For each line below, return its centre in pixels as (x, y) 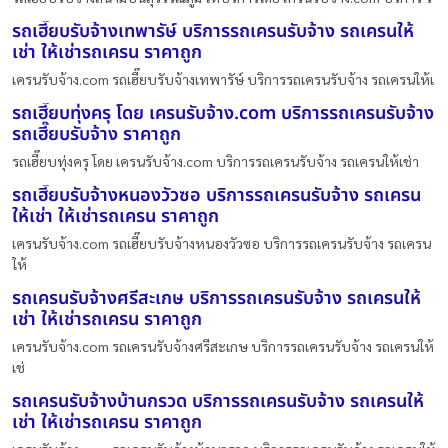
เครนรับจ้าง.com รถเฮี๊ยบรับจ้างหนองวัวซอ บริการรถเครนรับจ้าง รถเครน (221, 243)
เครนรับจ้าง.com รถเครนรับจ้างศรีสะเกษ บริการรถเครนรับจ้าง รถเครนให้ (223, 346)
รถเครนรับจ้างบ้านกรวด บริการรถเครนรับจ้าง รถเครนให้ (218, 401)
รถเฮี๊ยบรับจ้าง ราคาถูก (96, 134)
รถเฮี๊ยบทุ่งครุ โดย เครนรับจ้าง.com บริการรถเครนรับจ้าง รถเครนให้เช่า (215, 161)
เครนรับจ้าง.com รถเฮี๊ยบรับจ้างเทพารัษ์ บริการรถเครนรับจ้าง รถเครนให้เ (223, 79)
